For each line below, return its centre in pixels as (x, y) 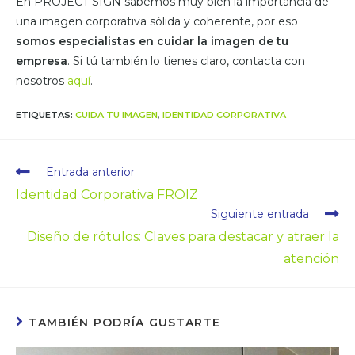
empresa (42, 61)
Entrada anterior (90, 172)
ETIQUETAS (43, 115)
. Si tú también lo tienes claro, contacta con (186, 61)
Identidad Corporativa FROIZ (107, 195)
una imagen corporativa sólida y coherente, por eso (157, 22)
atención (311, 259)
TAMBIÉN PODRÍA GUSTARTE (125, 323)
